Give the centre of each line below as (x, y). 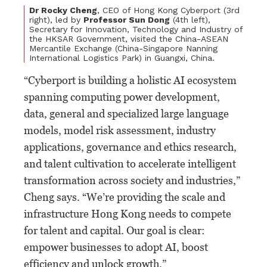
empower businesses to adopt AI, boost (116, 247)
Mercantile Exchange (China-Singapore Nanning (123, 48)
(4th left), (190, 19)
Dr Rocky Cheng (63, 10)
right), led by (56, 19)
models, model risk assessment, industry (120, 130)
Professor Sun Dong (127, 19)
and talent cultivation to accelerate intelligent (130, 163)
